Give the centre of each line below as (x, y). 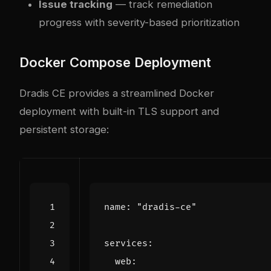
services (126, 244)
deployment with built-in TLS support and (119, 112)
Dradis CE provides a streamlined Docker (117, 93)
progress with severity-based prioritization (139, 23)
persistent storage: (64, 130)
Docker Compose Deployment (115, 63)
